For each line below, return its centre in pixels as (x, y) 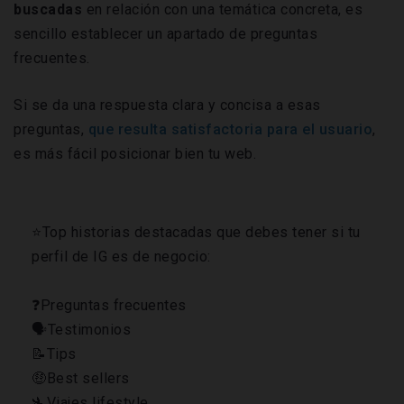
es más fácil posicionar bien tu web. (135, 154)
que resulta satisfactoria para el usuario (230, 130)
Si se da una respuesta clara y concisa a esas (167, 106)
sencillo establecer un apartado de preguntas (165, 34)
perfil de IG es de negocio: (121, 257)
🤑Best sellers (81, 379)
